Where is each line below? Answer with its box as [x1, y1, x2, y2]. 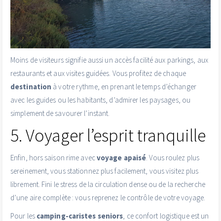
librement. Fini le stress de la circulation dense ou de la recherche [10, 180, 205, 189]
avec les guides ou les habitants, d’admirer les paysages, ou [10, 95, 191, 105]
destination [10, 82, 52, 92]
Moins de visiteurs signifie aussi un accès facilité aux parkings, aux [10, 55, 208, 65]
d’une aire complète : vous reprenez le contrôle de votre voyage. [10, 193, 206, 203]
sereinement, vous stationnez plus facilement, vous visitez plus [10, 166, 199, 176]
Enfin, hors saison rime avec [10, 153, 97, 163]
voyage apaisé [96, 153, 147, 163]
